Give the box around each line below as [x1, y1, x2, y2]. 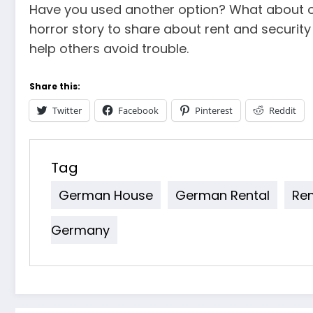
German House [59, 186, 153, 204]
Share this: [29, 80, 80, 92]
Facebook [118, 103, 159, 117]
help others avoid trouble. [29, 39, 189, 57]
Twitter [52, 103, 82, 117]
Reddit [269, 103, 296, 117]
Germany [51, 221, 110, 239]
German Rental [175, 186, 270, 204]
